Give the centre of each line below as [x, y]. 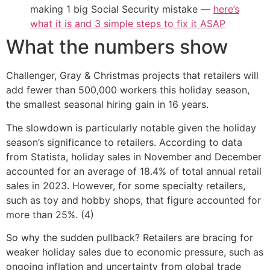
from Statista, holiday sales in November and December [134, 156]
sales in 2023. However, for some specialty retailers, [126, 185]
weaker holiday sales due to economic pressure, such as [135, 252]
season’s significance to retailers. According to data [124, 142]
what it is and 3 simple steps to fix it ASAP [128, 24]
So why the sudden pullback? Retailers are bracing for [130, 237]
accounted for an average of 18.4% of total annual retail [134, 171]
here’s [226, 9]
